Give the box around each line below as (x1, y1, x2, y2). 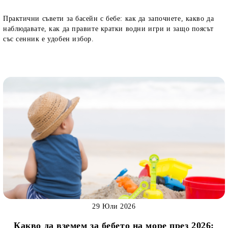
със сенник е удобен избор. (3, 35, 94, 43)
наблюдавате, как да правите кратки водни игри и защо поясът (3, 25, 214, 33)
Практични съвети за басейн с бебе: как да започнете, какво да (3, 15, 214, 22)
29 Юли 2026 (92, 203, 136, 210)
